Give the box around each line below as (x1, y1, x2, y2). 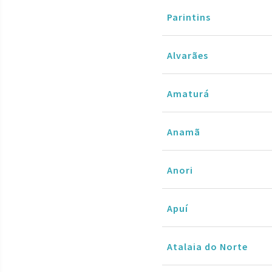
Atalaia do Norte (167, 240, 248, 253)
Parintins (167, 10, 211, 23)
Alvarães (167, 49, 208, 61)
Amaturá (167, 87, 209, 100)
